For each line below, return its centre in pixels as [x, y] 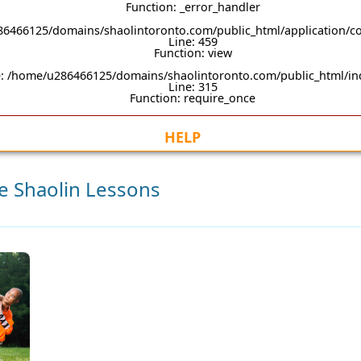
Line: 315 [193, 87]
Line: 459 [193, 41]
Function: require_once [193, 98]
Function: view [193, 52]
